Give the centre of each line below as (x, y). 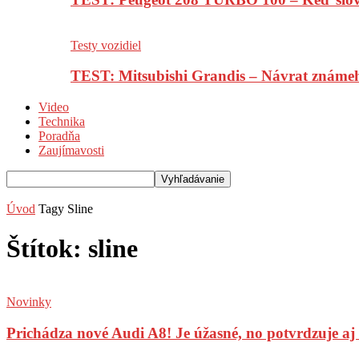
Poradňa (59, 136)
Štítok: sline (72, 248)
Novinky (29, 302)
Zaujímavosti (71, 151)
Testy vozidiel (106, 45)
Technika (62, 122)
